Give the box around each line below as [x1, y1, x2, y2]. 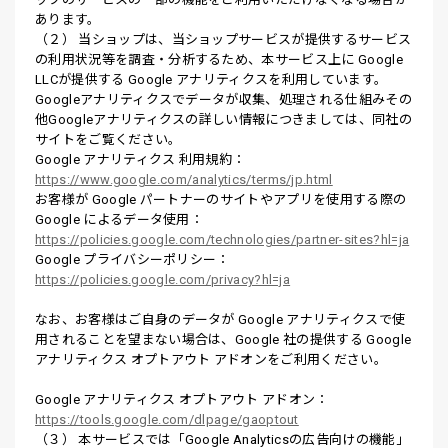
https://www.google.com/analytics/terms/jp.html [35, 172, 333, 187]
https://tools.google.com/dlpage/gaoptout [35, 412, 299, 427]
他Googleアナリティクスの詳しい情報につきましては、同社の [35, 112, 412, 127]
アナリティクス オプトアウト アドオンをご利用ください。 [35, 352, 387, 367]
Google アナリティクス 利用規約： [35, 152, 246, 167]
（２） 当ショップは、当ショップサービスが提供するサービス [35, 32, 412, 47]
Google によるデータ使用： [35, 212, 204, 227]
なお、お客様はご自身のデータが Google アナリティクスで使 [35, 312, 406, 327]
